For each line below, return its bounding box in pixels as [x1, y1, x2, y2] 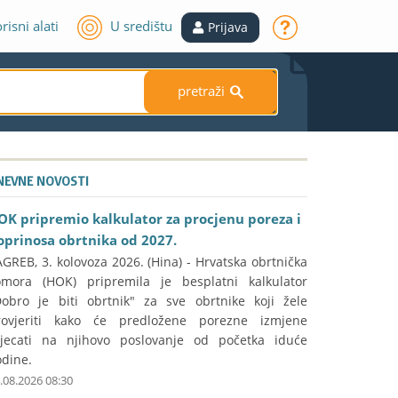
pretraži [177, 82, 228, 100]
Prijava [208, 19, 248, 36]
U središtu [110, 16, 172, 35]
